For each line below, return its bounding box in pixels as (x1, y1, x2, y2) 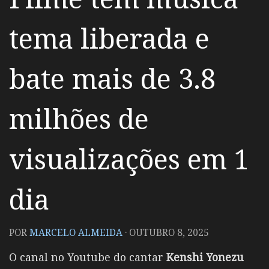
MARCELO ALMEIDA (29, 226, 122, 239)
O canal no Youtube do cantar (9, 250, 166, 265)
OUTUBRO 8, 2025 (129, 226, 209, 239)
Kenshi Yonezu (166, 250, 244, 265)
